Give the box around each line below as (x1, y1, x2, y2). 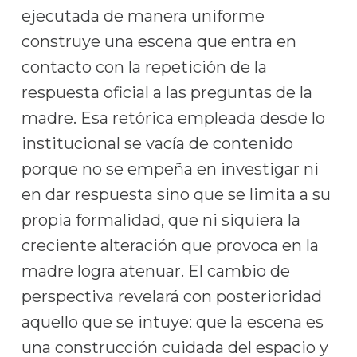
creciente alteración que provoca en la (21, 236, 319, 255)
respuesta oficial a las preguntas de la (21, 83, 312, 102)
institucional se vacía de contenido (21, 134, 293, 153)
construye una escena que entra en (21, 32, 296, 51)
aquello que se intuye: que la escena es (21, 312, 324, 331)
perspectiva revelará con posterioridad (21, 287, 322, 306)
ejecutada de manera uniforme (21, 6, 265, 25)
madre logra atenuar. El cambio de (21, 261, 290, 280)
